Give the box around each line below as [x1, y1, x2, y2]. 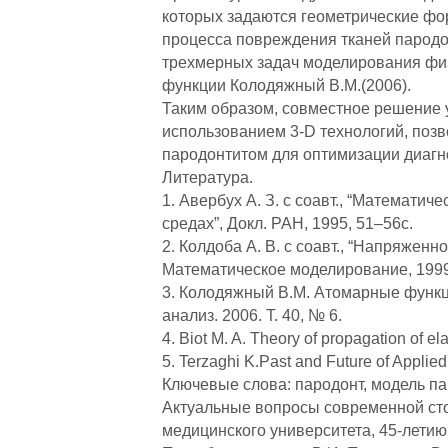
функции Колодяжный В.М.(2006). [162, 77, 411, 95]
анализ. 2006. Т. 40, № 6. [162, 307, 342, 325]
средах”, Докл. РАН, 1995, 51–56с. [162, 215, 413, 233]
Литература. [162, 169, 253, 187]
